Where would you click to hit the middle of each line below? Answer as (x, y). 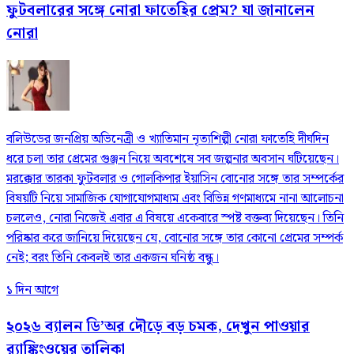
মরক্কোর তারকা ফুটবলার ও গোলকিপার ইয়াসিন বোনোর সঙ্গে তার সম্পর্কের (175, 179)
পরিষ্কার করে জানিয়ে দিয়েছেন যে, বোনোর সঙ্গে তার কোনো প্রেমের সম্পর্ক (175, 238)
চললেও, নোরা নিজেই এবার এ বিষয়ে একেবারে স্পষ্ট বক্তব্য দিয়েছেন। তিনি (175, 218)
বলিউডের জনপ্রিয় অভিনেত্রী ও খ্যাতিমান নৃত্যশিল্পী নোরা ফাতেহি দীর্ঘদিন (168, 139)
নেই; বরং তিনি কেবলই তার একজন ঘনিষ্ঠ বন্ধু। (113, 258)
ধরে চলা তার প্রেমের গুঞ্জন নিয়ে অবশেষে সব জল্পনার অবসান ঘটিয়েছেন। (173, 159)
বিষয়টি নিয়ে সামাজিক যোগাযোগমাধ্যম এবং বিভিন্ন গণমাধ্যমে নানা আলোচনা (175, 198)
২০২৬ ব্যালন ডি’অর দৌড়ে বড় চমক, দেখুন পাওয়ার (158, 326)
